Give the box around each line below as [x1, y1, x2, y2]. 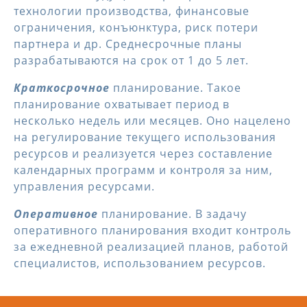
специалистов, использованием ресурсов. [14, 256, 266, 271]
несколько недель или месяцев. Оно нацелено [14, 113, 291, 128]
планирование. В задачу [98, 206, 247, 221]
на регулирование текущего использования [14, 130, 276, 145]
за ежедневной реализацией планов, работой [14, 239, 288, 254]
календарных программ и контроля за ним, [14, 162, 273, 177]
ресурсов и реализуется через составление [14, 146, 273, 161]
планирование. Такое [110, 80, 241, 95]
